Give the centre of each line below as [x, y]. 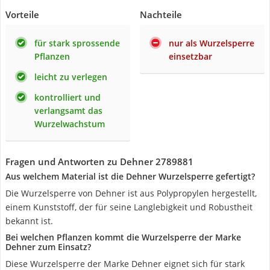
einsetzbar [190, 56]
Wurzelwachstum [70, 124]
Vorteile [22, 14]
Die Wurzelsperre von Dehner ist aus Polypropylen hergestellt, [131, 193]
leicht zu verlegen [71, 77]
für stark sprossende [77, 43]
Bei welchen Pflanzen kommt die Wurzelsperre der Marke [123, 237]
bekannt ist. [29, 221]
